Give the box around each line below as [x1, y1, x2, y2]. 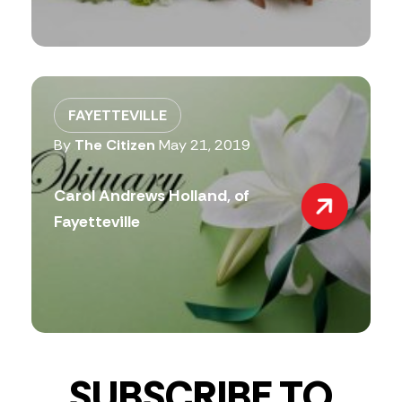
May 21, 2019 [158, 135, 250, 155]
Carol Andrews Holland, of [53, 185, 249, 207]
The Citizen [74, 135, 155, 155]
